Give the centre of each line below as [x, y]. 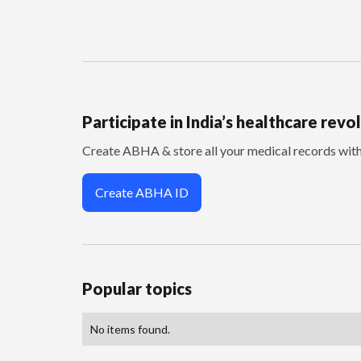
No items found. [130, 330]
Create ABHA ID [142, 193]
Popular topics [137, 289]
